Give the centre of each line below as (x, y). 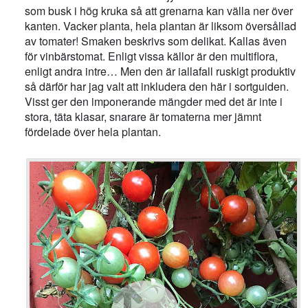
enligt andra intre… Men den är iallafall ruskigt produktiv (162, 71)
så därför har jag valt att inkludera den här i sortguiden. (157, 87)
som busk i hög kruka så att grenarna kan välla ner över (159, 11)
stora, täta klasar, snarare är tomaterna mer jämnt (143, 117)
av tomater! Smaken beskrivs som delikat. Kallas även (156, 41)
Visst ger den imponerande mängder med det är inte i (154, 102)
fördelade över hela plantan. (93, 132)
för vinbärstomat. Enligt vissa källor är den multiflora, (152, 56)
